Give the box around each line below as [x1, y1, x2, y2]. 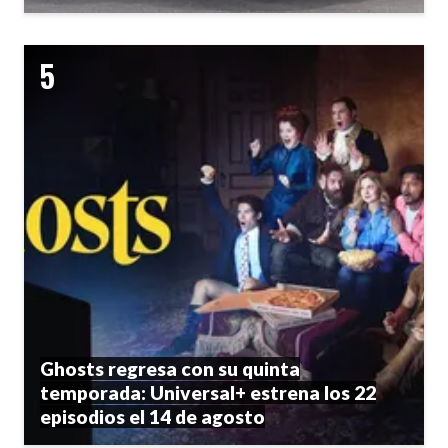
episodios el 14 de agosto [40, 405, 265, 429]
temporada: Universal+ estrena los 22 [40, 381, 376, 405]
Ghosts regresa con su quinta [40, 357, 300, 381]
